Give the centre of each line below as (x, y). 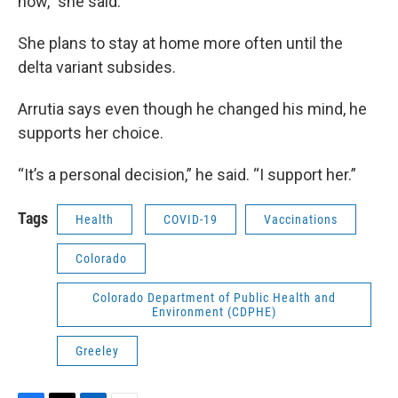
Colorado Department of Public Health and (214, 298)
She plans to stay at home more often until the (180, 44)
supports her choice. (91, 133)
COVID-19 (191, 220)
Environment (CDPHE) (214, 312)
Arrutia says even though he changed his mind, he (192, 109)
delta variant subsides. (97, 68)
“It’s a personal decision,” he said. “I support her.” (187, 175)
